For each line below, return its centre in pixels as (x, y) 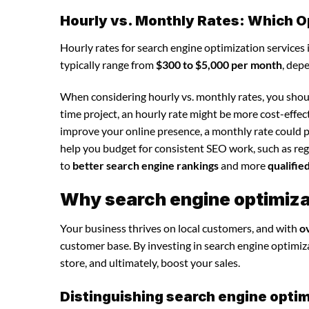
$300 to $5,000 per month (219, 64)
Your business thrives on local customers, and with (180, 228)
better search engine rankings (146, 165)
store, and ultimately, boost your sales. (150, 263)
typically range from (108, 64)
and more (243, 165)
